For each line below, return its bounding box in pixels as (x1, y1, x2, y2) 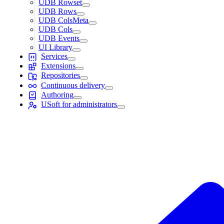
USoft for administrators (41, 100, 117, 109)
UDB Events (38, 33, 79, 42)
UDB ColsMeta (38, 15, 88, 24)
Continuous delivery (41, 80, 105, 89)
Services (41, 51, 67, 60)
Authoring (41, 90, 73, 99)
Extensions (41, 61, 75, 70)
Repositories (41, 71, 80, 80)
